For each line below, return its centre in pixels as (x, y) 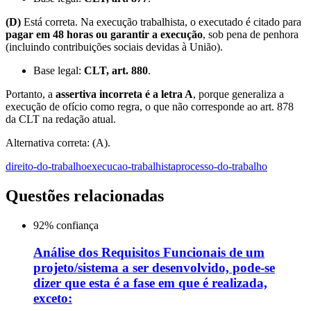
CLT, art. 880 (116, 71)
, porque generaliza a (238, 94)
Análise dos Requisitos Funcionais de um (149, 252)
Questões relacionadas (85, 196)
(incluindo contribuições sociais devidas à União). (114, 47)
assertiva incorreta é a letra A (124, 94)
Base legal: (59, 71)
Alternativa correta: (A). (58, 143)
